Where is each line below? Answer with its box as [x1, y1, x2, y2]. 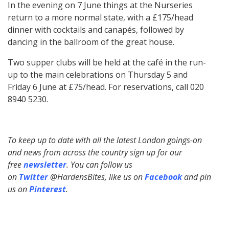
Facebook [145, 171, 182, 183]
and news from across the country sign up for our [8, 147, 182, 158]
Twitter [19, 171, 48, 183]
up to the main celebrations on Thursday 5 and [8, 69, 188, 81]
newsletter [24, 159, 66, 171]
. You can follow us [66, 159, 132, 171]
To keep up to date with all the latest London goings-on [8, 134, 202, 146]
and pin [184, 171, 211, 183]
